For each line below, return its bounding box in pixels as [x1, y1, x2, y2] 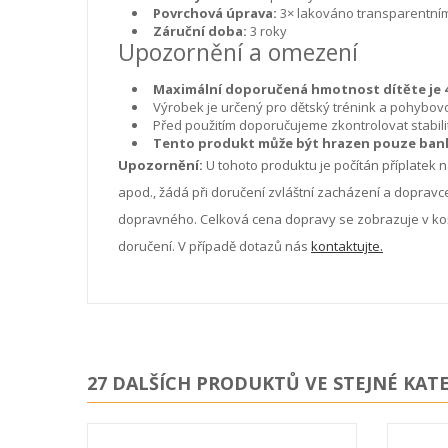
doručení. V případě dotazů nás [118, 236, 311, 255]
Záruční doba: [153, 21, 247, 40]
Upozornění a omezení [118, 35, 358, 68]
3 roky [247, 21, 287, 40]
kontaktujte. [311, 236, 383, 255]
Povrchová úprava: [153, 3, 277, 22]
